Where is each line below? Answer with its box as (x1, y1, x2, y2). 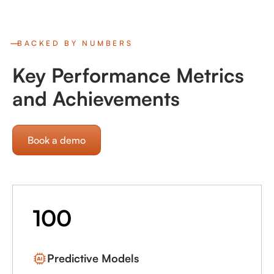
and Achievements (12, 86, 180, 111)
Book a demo (28, 134, 86, 147)
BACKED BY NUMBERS (17, 39, 133, 48)
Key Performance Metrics (12, 63, 244, 88)
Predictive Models (47, 251, 139, 265)
